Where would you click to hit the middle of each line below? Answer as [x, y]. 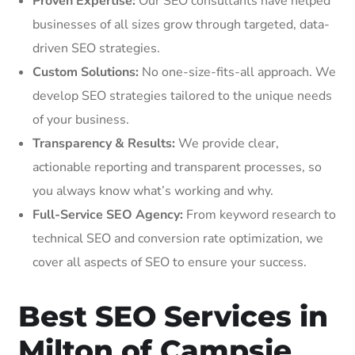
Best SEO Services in [173, 316]
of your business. [81, 119]
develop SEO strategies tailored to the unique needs [182, 95]
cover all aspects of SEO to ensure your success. [170, 262]
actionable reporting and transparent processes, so [177, 167]
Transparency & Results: [104, 143]
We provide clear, [227, 143]
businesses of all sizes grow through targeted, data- [181, 24]
